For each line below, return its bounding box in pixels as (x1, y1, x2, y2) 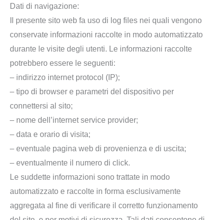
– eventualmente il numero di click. (10, 159, 130, 167)
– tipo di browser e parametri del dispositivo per (10, 87, 174, 96)
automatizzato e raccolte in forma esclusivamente (10, 187, 181, 196)
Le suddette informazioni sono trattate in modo (10, 173, 170, 182)
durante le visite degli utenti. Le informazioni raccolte (10, 45, 192, 54)
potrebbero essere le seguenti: (10, 59, 115, 68)
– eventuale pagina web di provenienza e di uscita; (10, 144, 186, 153)
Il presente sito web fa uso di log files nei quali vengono (10, 16, 202, 25)
